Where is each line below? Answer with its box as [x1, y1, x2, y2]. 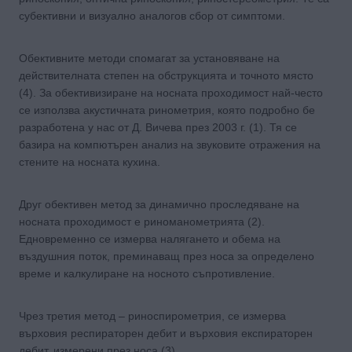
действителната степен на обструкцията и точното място [19, 69, 313, 82]
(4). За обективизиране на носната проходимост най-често [19, 86, 323, 100]
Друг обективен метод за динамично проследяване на [19, 198, 299, 211]
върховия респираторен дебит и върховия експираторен [19, 327, 313, 340]
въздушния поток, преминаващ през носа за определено [19, 250, 314, 263]
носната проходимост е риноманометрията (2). [19, 215, 265, 229]
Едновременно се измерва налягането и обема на [19, 233, 280, 246]
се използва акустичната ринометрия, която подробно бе [19, 104, 315, 117]
